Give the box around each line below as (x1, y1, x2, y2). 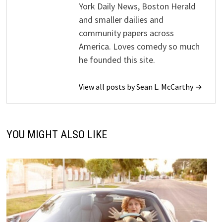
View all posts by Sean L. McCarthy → (79, 82, 203, 92)
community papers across (79, 27, 174, 39)
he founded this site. (79, 54, 156, 66)
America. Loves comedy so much (79, 41, 200, 53)
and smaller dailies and (79, 14, 164, 26)
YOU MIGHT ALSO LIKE (6, 128, 108, 141)
